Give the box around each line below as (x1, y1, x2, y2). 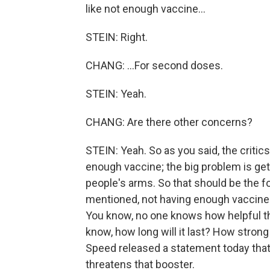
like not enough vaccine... (86, 2, 206, 15)
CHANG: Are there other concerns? (86, 116, 253, 128)
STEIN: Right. (86, 31, 148, 43)
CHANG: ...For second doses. (86, 59, 223, 72)
